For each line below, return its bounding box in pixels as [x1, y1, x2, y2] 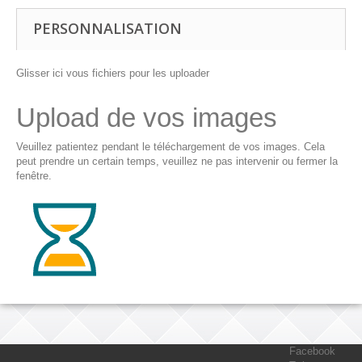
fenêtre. [16, 170, 52, 183]
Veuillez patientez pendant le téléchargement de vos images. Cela [16, 141, 325, 154]
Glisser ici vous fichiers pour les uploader [16, 67, 209, 80]
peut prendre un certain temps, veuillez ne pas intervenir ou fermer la [16, 155, 338, 168]
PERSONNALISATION [33, 19, 182, 39]
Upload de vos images [16, 103, 277, 133]
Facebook [289, 345, 335, 358]
